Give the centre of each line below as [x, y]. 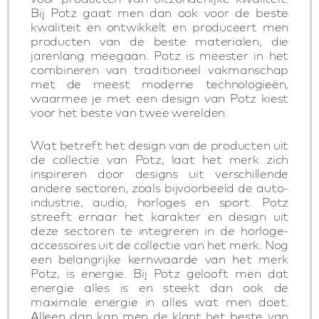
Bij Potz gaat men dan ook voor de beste [159, 12]
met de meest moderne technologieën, [159, 84]
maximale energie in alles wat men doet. [159, 302]
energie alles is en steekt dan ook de [159, 287]
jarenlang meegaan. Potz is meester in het [159, 55]
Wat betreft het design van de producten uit [159, 145]
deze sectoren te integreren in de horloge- [159, 230]
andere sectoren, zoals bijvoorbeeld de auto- [159, 188]
